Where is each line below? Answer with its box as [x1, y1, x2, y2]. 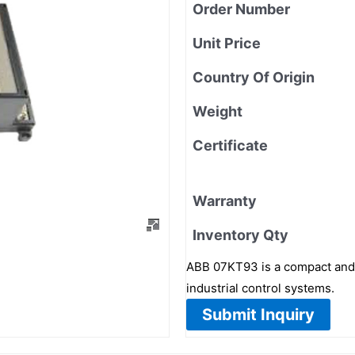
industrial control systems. [186, 280, 334, 296]
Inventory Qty [193, 226, 288, 243]
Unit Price [193, 34, 261, 52]
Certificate [193, 136, 268, 154]
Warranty [193, 192, 257, 209]
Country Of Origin [193, 68, 315, 86]
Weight [193, 102, 242, 120]
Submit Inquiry [202, 304, 315, 324]
